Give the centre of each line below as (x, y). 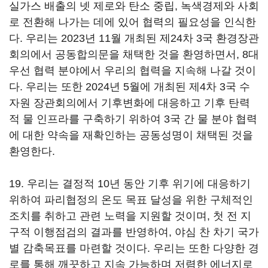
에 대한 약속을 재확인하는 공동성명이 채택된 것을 (131, 135)
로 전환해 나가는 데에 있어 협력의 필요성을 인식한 (133, 22)
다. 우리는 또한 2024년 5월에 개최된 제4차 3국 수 (130, 87)
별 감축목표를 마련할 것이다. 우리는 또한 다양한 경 (134, 248)
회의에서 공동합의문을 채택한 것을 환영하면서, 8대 (134, 54)
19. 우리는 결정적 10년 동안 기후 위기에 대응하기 (130, 184)
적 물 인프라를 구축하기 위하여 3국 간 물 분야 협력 (133, 119)
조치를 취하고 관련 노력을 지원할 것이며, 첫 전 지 (130, 216)
